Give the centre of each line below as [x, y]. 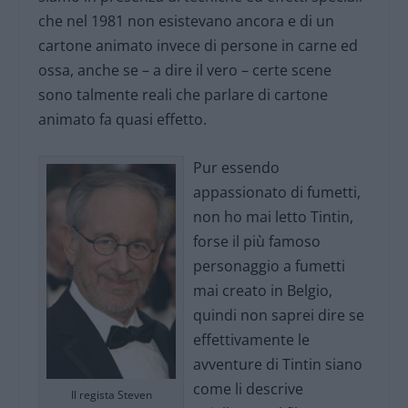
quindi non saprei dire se [279, 315]
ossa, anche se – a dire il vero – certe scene [185, 71]
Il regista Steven [111, 395]
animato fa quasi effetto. [123, 120]
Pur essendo [237, 167]
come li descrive [249, 388]
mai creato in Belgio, [263, 290]
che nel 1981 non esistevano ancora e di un [187, 21]
